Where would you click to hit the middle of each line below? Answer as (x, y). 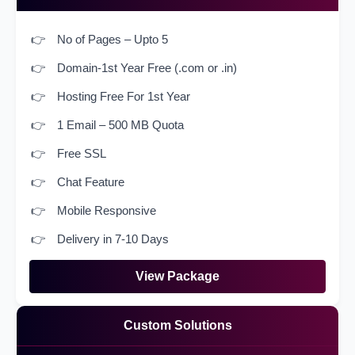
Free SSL (82, 154)
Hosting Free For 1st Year (124, 97)
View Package (177, 277)
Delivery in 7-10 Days (113, 239)
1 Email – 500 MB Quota (120, 125)
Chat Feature (91, 182)
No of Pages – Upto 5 (113, 40)
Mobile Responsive (107, 211)
